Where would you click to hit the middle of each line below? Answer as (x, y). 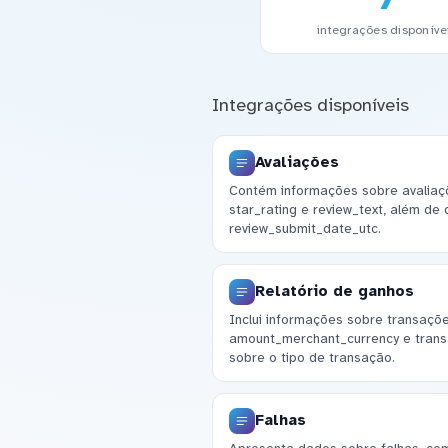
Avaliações (296, 162)
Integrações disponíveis (310, 104)
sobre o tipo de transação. (311, 358)
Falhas (280, 420)
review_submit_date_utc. (304, 229)
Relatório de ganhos (334, 291)
